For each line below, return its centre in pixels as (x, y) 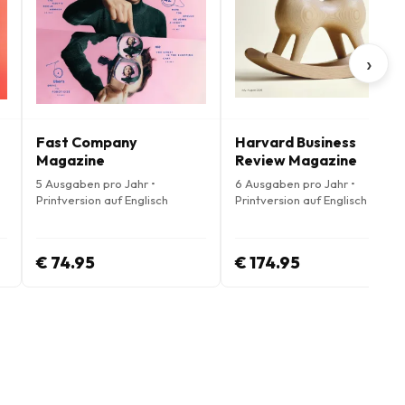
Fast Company (87, 142)
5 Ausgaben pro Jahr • (96, 184)
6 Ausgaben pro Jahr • (295, 184)
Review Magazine (296, 160)
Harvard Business (296, 142)
